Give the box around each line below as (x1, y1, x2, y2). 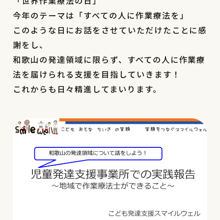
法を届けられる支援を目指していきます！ (13, 68, 181, 80)
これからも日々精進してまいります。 (13, 82, 162, 95)
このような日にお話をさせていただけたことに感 (13, 24, 207, 36)
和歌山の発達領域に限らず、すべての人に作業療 (13, 53, 206, 65)
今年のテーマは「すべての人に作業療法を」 (13, 9, 189, 21)
